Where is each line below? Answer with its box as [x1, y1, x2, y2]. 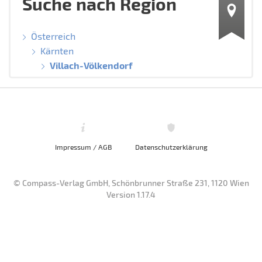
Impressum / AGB [54, 142, 112, 151]
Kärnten [40, 44, 74, 56]
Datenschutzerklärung [135, 142, 208, 151]
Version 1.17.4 [106, 189, 156, 199]
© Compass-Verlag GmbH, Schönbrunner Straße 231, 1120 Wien [13, 177, 249, 188]
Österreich [31, 30, 75, 42]
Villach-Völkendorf [49, 59, 132, 71]
